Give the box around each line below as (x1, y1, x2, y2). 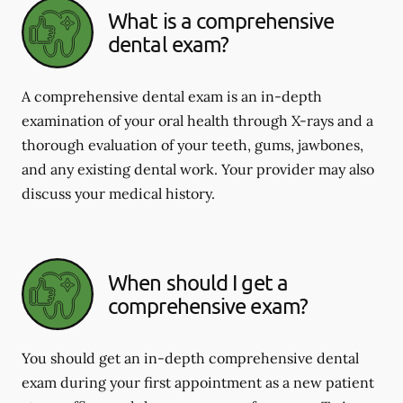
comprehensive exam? (108, 292, 308, 318)
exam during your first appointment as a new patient (22, 373, 374, 391)
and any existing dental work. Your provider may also (22, 160, 374, 178)
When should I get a (108, 269, 288, 295)
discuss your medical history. (22, 184, 215, 202)
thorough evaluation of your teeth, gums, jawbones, (22, 136, 363, 154)
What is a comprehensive (108, 7, 335, 33)
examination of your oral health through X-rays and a (22, 112, 373, 130)
